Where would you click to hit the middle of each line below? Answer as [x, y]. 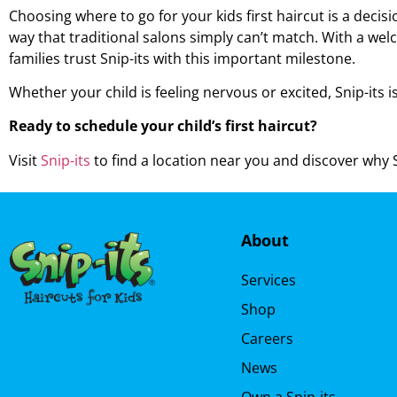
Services [269, 280]
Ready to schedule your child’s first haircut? [163, 126]
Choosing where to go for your [113, 16]
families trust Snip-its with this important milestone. [182, 58]
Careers [267, 339]
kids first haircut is [277, 16]
